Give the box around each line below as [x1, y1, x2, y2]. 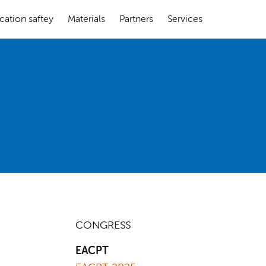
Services [167, 14, 202, 24]
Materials [67, 14, 105, 24]
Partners [119, 14, 153, 24]
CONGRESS [75, 220, 131, 231]
